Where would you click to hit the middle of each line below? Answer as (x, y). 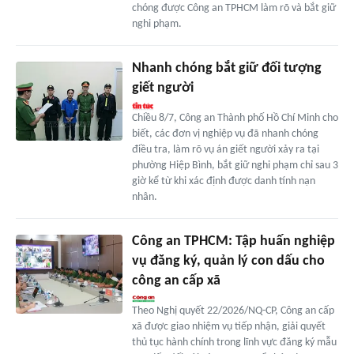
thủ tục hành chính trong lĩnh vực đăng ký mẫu (234, 342)
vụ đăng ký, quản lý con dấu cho (228, 261)
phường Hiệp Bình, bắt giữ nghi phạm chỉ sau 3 (235, 165)
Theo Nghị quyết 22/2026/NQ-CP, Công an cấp (233, 311)
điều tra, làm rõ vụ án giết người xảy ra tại (225, 149)
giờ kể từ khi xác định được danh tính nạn (223, 181)
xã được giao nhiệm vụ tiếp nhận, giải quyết (228, 326)
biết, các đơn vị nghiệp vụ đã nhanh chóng (225, 134)
